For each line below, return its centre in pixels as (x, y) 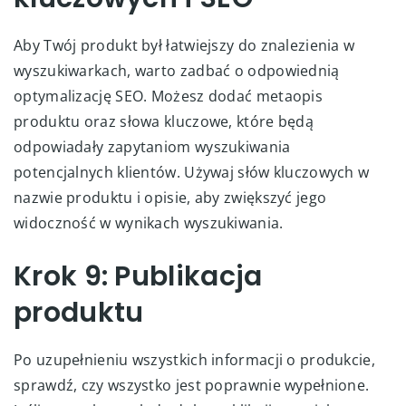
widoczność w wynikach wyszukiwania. (149, 222)
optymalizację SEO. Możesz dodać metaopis (169, 96)
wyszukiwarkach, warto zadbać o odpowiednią (177, 70)
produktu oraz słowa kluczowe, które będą (164, 121)
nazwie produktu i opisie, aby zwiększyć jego (170, 197)
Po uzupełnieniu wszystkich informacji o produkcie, (194, 359)
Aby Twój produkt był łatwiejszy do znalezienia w (184, 45)
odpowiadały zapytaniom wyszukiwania (152, 146)
